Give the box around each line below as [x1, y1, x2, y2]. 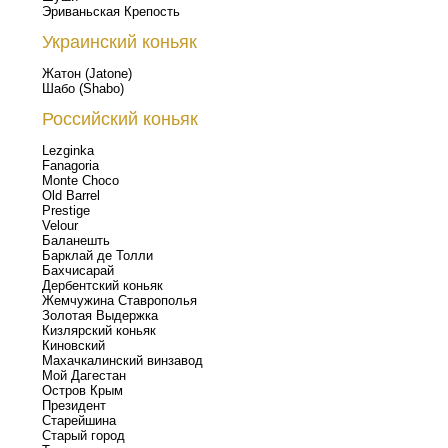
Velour [42, 218, 78, 233]
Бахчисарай [42, 263, 114, 278]
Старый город [42, 428, 125, 443]
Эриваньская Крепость [42, 4, 180, 19]
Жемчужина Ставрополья [42, 293, 197, 308]
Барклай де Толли [42, 248, 153, 263]
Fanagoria [42, 158, 99, 173]
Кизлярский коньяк [42, 323, 156, 338]
